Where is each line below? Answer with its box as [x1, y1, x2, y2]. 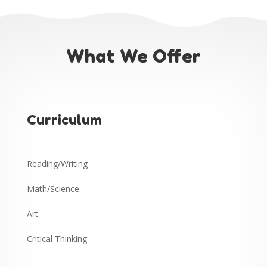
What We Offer [66, 45, 201, 67]
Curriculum [26, 112, 102, 128]
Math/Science [26, 183, 79, 195]
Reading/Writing [26, 158, 88, 170]
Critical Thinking [26, 233, 87, 245]
